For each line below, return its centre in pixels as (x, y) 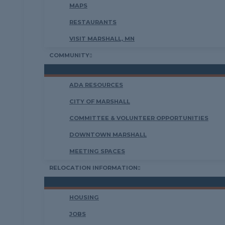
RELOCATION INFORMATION (93, 168)
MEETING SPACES (97, 151)
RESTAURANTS (93, 22)
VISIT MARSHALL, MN (102, 39)
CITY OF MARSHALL (100, 101)
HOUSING (84, 197)
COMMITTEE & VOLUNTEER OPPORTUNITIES (139, 118)
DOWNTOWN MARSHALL (108, 135)
